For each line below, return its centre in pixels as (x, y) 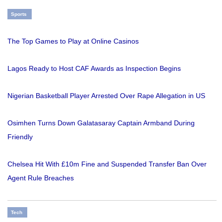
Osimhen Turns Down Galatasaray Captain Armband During (101, 123)
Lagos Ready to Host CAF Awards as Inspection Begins (94, 69)
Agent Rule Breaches (41, 178)
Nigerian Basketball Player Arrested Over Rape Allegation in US (106, 96)
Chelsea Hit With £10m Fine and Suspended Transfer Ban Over (107, 164)
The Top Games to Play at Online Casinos (73, 41)
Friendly (20, 137)
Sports (19, 14)
